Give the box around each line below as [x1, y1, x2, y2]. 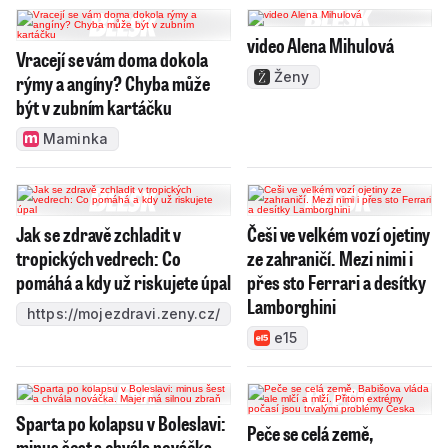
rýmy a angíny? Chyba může [16, 69, 210, 96]
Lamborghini [246, 292, 337, 319]
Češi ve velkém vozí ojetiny [246, 220, 431, 247]
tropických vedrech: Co [16, 244, 181, 271]
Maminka [43, 129, 108, 147]
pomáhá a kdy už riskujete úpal [16, 268, 231, 295]
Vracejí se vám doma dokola [16, 45, 208, 72]
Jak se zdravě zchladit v [16, 220, 181, 247]
